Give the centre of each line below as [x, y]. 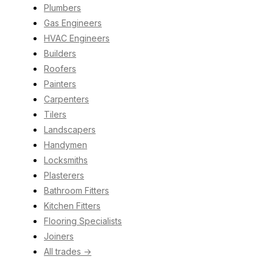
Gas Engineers [73, 23]
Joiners [59, 236]
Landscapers [70, 129]
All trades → [68, 251]
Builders [60, 53]
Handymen [66, 144]
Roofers [60, 68]
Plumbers [62, 7]
